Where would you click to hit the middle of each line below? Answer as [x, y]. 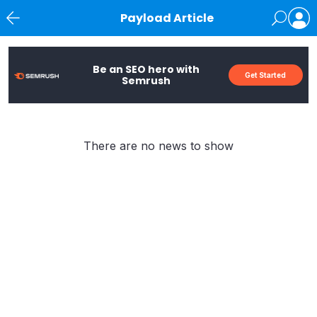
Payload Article [194, 18]
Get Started [266, 75]
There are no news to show [158, 146]
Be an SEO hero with [146, 69]
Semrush [146, 81]
